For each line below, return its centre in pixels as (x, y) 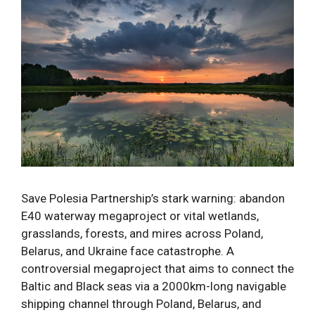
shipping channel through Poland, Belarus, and (141, 303)
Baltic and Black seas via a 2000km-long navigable (154, 286)
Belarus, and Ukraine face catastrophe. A (128, 251)
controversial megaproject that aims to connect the (157, 268)
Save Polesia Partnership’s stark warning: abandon (153, 198)
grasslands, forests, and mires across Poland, (142, 233)
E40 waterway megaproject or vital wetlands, (140, 216)
